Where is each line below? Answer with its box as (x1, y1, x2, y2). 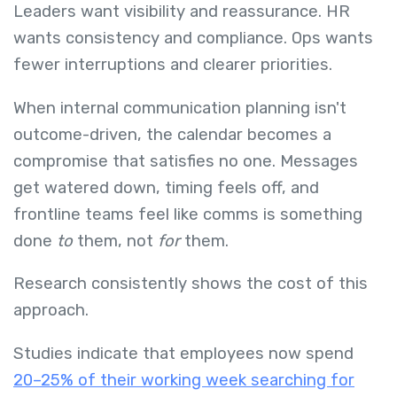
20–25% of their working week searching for (13, 370, 354, 390)
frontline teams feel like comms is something (13, 204, 362, 224)
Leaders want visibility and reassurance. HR (13, 2, 350, 22)
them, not (73, 230, 158, 251)
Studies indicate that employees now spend (13, 343, 354, 363)
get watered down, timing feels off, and (13, 177, 319, 198)
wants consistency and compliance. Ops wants (13, 28, 373, 49)
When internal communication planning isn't (13, 97, 346, 118)
